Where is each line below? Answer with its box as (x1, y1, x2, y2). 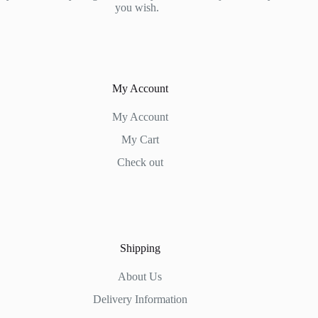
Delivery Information (92, 293, 187, 305)
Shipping (119, 242, 160, 254)
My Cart (121, 133, 159, 146)
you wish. (115, 1, 165, 13)
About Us (118, 270, 163, 283)
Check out (116, 156, 163, 168)
